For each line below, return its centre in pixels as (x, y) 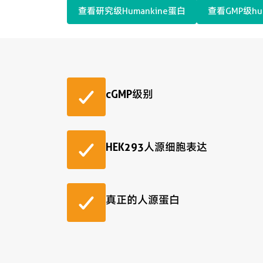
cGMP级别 (129, 94)
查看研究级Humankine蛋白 (132, 11)
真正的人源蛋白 (143, 200)
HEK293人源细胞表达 (156, 147)
